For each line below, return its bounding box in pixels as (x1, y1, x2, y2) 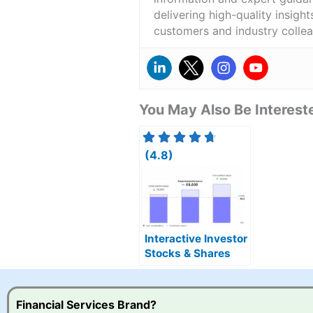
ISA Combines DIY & (144, 261, 249, 275)
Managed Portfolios (144, 276, 247, 290)
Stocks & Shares (144, 247, 231, 261)
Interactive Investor (144, 232, 247, 246)
